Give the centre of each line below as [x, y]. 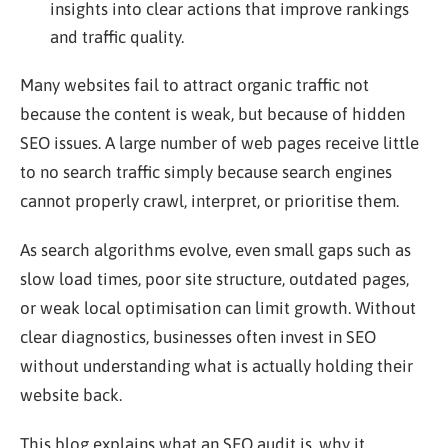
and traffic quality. [116, 37]
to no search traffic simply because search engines [206, 172]
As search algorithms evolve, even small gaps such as [215, 250]
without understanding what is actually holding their [216, 366]
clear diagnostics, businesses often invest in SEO [198, 337]
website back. [71, 395]
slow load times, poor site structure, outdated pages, [214, 279]
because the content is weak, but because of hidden [212, 114]
